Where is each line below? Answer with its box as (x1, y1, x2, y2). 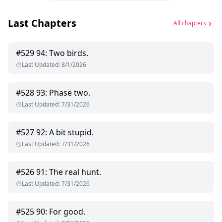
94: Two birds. (36, 48, 88, 59)
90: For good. (36, 206, 85, 218)
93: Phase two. (36, 87, 90, 99)
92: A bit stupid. (36, 127, 94, 138)
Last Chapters (8, 16, 76, 30)
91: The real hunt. (36, 166, 101, 178)
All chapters (173, 18, 206, 27)
